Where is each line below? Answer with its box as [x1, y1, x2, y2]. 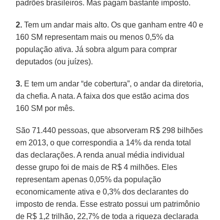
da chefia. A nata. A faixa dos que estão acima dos [16, 91, 190, 100]
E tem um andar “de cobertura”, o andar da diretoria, [22, 79, 204, 88]
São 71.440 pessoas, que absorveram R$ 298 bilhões [16, 126, 203, 135]
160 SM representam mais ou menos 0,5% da [16, 32, 174, 41]
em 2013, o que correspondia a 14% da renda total [16, 138, 192, 147]
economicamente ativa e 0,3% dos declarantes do [16, 187, 189, 196]
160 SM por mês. [16, 104, 75, 112]
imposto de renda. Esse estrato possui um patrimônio [16, 199, 200, 208]
